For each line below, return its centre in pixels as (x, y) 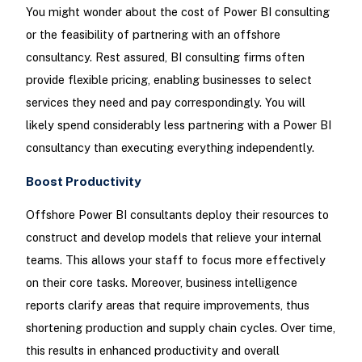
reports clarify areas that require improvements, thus (167, 305)
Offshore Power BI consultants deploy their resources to (177, 215)
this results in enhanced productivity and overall (152, 351)
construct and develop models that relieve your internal (173, 238)
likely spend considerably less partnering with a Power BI (178, 124)
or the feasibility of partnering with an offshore (153, 34)
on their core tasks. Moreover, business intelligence (161, 283)
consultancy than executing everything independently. (170, 147)
